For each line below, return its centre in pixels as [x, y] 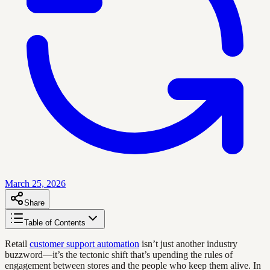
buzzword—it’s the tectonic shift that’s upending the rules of [119, 254]
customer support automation [84, 243]
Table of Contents [55, 222]
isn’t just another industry [188, 243]
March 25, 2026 [35, 183]
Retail [17, 243]
